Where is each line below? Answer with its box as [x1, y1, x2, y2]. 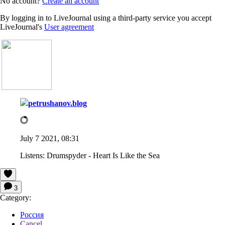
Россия [20, 210, 44, 219]
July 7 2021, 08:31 [20, 134, 79, 143]
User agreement [44, 22, 94, 31]
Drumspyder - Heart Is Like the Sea [47, 151, 160, 160]
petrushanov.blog [28, 98, 87, 107]
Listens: [20, 151, 45, 160]
